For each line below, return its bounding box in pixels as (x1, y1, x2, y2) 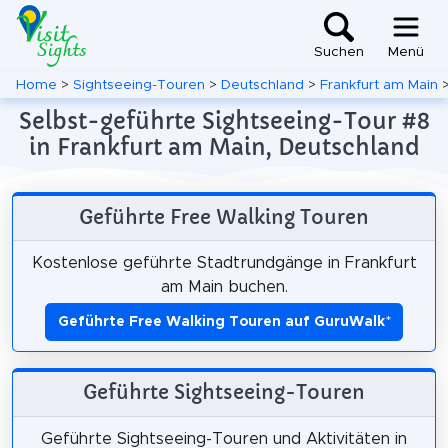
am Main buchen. (160, 278, 288, 295)
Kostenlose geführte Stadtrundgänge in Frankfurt (31, 254, 417, 271)
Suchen (314, 45, 364, 60)
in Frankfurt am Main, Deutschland (28, 133, 420, 161)
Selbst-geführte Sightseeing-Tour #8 (18, 107, 430, 135)
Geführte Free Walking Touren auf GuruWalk (57, 314, 385, 329)
